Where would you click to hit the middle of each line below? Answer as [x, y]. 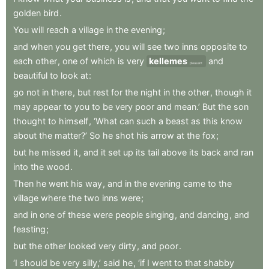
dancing [213, 215]
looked [82, 246]
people [129, 215]
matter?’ [71, 135]
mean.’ [187, 107]
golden [27, 13]
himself [74, 121]
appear [47, 107]
